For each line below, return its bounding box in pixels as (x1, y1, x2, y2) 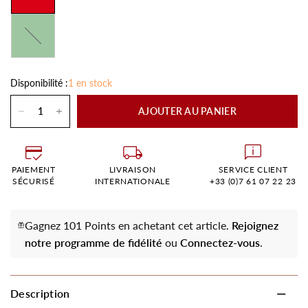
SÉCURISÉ (12, 176, 55, 186)
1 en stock (68, 77, 112, 89)
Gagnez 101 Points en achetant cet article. (24, 219, 232, 232)
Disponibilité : (10, 77, 68, 89)
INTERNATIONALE (94, 176, 170, 186)
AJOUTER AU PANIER (138, 105, 236, 117)
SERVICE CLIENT (218, 164, 288, 175)
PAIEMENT (12, 164, 56, 175)
